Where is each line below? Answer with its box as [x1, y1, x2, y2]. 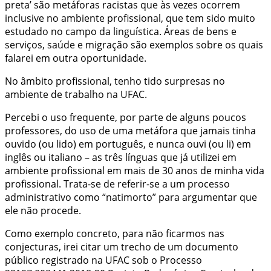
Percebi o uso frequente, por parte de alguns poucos [5, 110, 246, 124]
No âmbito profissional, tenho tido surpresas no [5, 74, 225, 88]
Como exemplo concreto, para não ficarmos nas [5, 226, 224, 240]
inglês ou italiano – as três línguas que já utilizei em [5, 150, 237, 164]
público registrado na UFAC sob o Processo [5, 253, 202, 267]
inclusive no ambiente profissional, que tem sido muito [5, 11, 255, 25]
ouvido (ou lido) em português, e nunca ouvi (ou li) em [5, 137, 251, 151]
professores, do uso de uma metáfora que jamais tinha [5, 123, 256, 137]
